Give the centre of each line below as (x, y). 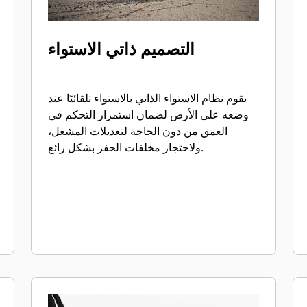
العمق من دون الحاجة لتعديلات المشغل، (138, 131)
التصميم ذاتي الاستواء (122, 48)
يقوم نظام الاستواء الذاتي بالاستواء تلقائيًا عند (148, 98)
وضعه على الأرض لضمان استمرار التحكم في (149, 114)
